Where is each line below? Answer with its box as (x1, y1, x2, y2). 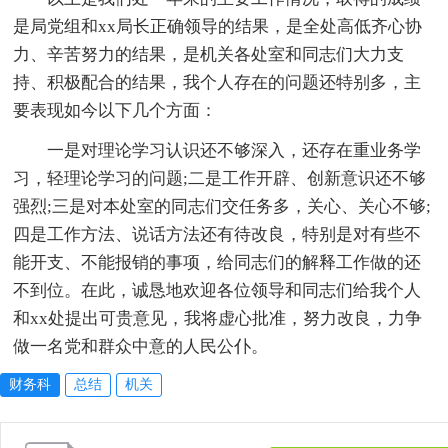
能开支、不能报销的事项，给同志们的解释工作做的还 (13, 253, 422, 273)
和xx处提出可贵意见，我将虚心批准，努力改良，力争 (13, 309, 423, 329)
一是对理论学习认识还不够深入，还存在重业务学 (47, 141, 422, 161)
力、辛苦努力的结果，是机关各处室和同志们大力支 (13, 45, 405, 65)
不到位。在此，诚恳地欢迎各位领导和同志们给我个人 (13, 281, 422, 301)
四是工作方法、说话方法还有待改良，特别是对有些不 (13, 225, 422, 245)
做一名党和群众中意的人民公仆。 (13, 337, 269, 357)
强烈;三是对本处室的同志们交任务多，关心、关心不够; (13, 197, 432, 217)
